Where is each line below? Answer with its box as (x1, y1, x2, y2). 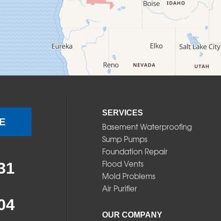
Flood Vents (102, 158, 144, 170)
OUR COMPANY (102, 211, 162, 220)
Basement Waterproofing (102, 121, 192, 133)
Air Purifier (102, 183, 137, 194)
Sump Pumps (102, 134, 147, 145)
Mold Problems (102, 171, 155, 182)
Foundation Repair (102, 146, 168, 157)
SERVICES (102, 109, 143, 117)
